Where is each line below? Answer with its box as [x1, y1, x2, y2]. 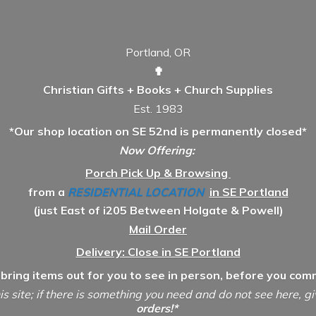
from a [28, 184, 68, 199]
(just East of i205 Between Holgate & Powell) [32, 203, 284, 218]
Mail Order [129, 221, 187, 236]
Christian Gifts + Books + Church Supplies [43, 83, 273, 97]
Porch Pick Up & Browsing [85, 166, 231, 181]
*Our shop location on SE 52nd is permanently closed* [9, 124, 307, 139]
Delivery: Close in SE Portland [75, 245, 241, 260]
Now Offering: [119, 142, 197, 157]
